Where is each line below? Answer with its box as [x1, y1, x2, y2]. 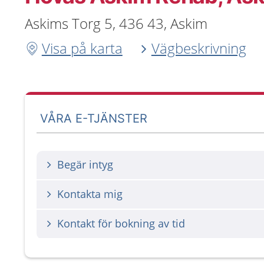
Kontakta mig [57, 187, 123, 201]
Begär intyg [57, 157, 113, 171]
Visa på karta [41, 38, 123, 58]
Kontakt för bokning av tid [57, 216, 185, 230]
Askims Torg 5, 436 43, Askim [25, 14, 207, 33]
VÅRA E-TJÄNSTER [40, 111, 148, 126]
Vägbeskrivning [151, 38, 246, 58]
